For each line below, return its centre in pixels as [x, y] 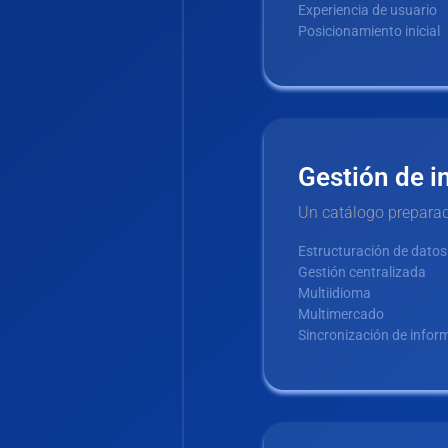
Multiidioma [334, 293]
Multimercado [341, 314]
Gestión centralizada [362, 272]
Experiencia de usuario [367, 10]
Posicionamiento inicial [369, 31]
